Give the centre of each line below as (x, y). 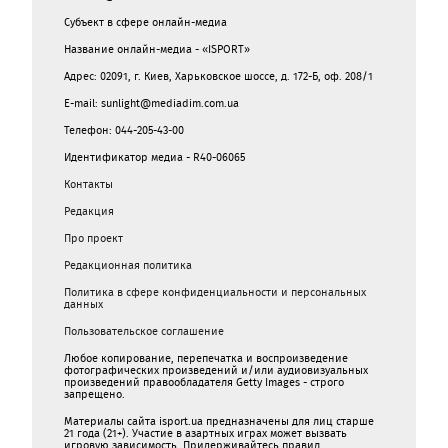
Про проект (93, 238)
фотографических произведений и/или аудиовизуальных (216, 370)
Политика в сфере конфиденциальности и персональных (215, 292)
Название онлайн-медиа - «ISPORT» (157, 49)
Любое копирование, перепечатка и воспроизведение (206, 358)
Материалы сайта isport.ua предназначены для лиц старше (219, 421)
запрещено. (94, 394)
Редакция (89, 211)
